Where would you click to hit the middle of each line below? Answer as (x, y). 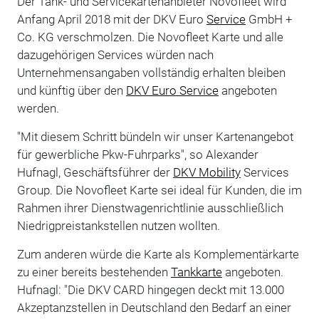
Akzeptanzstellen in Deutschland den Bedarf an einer (154, 308)
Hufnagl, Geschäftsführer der (95, 173)
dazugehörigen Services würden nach (115, 55)
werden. (38, 109)
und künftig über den (71, 91)
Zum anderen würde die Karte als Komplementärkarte (158, 255)
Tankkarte (196, 272)
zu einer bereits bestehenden (94, 272)
